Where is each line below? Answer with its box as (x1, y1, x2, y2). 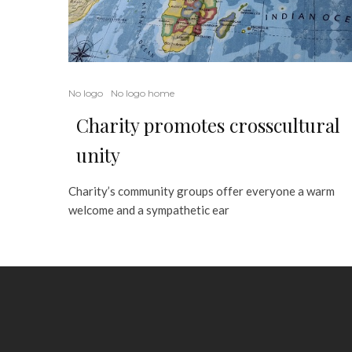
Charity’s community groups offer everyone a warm (68, 183, 335, 198)
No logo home (111, 86, 174, 99)
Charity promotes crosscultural (76, 112, 340, 137)
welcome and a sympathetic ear (68, 202, 229, 217)
